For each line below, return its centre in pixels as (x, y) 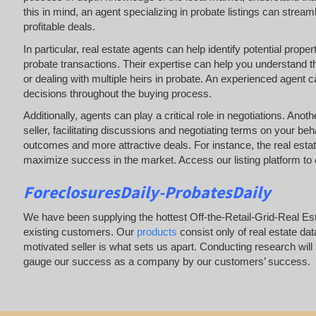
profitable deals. (59, 27)
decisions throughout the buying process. (117, 93)
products (157, 231)
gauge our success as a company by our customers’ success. (166, 261)
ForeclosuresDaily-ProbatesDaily (148, 193)
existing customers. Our (80, 231)
